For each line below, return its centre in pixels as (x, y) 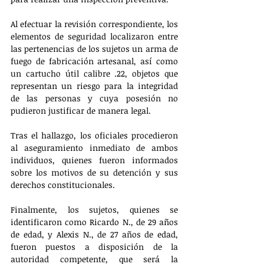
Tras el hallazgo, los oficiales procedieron (94, 136)
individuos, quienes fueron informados (94, 160)
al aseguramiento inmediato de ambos (94, 148)
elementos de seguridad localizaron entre (94, 37)
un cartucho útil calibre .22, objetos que (94, 74)
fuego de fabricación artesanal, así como (94, 61)
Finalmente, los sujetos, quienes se (94, 210)
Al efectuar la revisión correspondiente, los (94, 24)
